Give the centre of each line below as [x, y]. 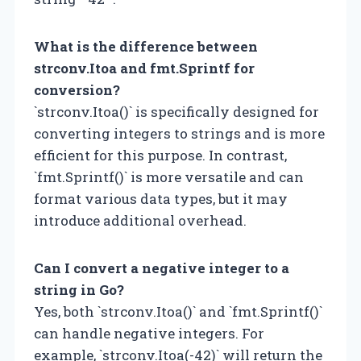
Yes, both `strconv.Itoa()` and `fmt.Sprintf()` [178, 311]
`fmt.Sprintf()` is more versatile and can [169, 176]
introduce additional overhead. [140, 220]
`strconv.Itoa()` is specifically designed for [176, 111]
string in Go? [79, 289]
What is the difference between [146, 46]
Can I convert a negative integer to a [162, 268]
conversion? [77, 89]
